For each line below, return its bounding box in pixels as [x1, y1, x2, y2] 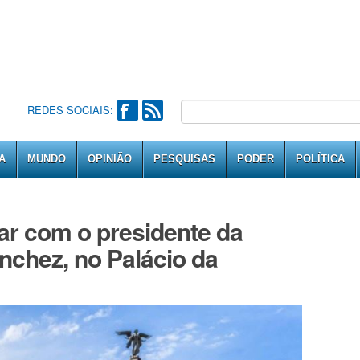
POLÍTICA [296, 153, 345, 165]
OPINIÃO [88, 153, 132, 165]
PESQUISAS [153, 153, 215, 165]
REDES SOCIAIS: [27, 102, 113, 117]
